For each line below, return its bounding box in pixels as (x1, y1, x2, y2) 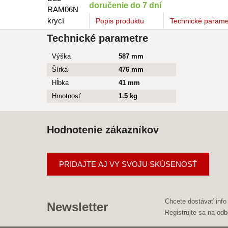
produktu (113, 17, 144, 25)
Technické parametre (47, 33, 148, 44)
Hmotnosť (52, 92, 81, 100)
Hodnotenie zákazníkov (47, 124, 159, 135)
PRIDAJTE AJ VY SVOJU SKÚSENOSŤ (59, 160, 197, 168)
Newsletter (47, 200, 108, 214)
